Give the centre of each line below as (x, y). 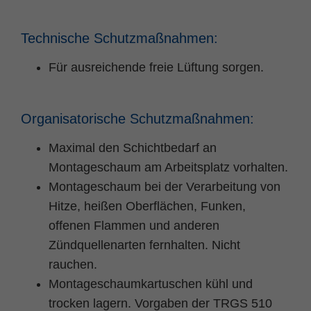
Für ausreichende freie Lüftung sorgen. (156, 67)
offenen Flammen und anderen (134, 225)
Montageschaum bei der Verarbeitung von (165, 186)
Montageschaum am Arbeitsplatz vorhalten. (168, 167)
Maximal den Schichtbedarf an (133, 148)
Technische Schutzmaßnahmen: (119, 38)
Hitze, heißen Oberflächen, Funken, (147, 206)
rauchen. (73, 264)
